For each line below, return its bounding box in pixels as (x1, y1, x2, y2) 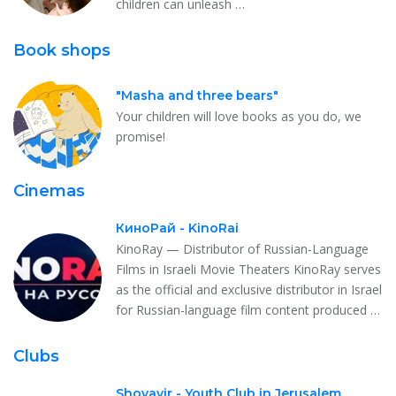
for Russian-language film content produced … (116, 301, 380, 318)
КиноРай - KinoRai (116, 219, 239, 236)
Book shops (13, 40, 110, 60)
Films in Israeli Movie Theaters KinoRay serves (116, 260, 381, 278)
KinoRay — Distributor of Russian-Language (116, 240, 369, 257)
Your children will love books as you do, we (116, 107, 362, 125)
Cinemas (13, 180, 85, 201)
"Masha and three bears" (116, 87, 278, 103)
